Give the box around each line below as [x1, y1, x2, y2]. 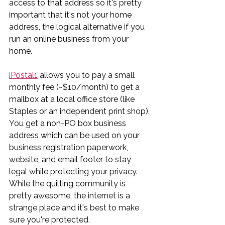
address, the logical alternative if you [9, 22, 147, 32]
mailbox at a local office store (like [9, 94, 137, 104]
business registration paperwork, [9, 142, 130, 152]
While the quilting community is [9, 178, 128, 188]
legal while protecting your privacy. [9, 166, 140, 176]
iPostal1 [9, 70, 38, 80]
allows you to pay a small [38, 70, 137, 80]
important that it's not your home [9, 10, 134, 20]
